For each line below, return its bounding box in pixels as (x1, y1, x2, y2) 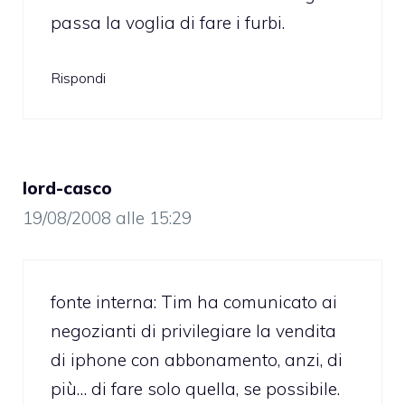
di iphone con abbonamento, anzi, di (51, 348, 343, 371)
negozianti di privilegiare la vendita (51, 319, 336, 342)
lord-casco (23, 177, 112, 200)
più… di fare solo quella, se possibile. (51, 377, 340, 400)
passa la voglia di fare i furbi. (51, 11, 285, 33)
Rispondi (51, 69, 106, 88)
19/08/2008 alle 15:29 (23, 207, 192, 230)
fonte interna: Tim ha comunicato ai (51, 290, 337, 313)
